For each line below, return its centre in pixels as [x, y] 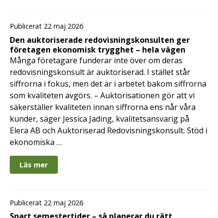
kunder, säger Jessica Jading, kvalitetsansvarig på [100, 118]
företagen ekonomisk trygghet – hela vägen [98, 49]
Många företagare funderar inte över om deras [96, 60]
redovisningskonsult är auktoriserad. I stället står [100, 72]
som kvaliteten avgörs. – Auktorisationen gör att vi [102, 95]
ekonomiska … [36, 142]
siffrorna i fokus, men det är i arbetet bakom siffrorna [108, 83]
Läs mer [34, 164]
